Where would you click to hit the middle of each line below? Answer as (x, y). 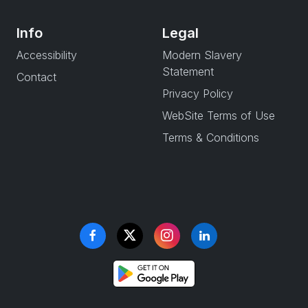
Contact (36, 77)
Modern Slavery (202, 55)
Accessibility (47, 55)
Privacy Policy (198, 93)
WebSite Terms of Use (219, 115)
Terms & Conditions (211, 137)
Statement (188, 71)
